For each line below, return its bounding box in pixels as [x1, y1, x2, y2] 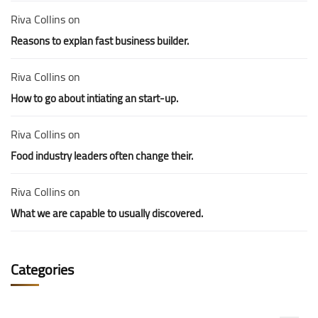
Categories [11, 256, 74, 283]
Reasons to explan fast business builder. [11, 31, 189, 51]
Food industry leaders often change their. [11, 146, 193, 166]
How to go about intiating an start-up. [11, 88, 178, 109]
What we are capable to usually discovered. [11, 203, 203, 224]
